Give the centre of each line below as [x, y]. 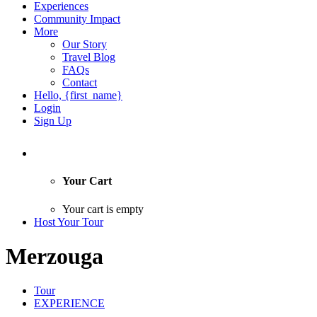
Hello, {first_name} [78, 95]
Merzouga [54, 256]
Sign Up [53, 121]
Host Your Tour [69, 221]
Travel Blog [89, 57]
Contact [80, 82]
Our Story [85, 44]
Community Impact [77, 19]
